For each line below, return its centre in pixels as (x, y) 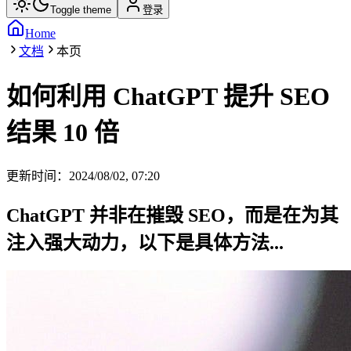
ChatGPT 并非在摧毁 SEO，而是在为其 (172, 215)
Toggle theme (81, 10)
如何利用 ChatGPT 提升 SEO (168, 97)
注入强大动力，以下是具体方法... (145, 242)
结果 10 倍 (63, 133)
